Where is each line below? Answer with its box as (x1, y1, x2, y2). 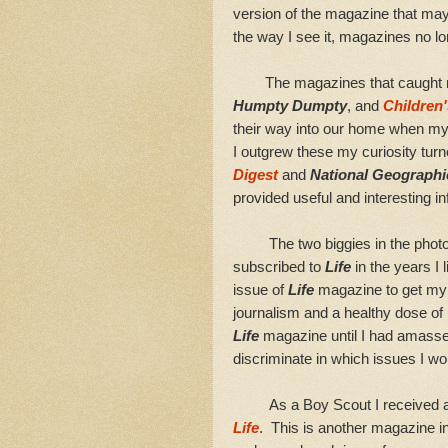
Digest (233, 166, 278, 184)
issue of (233, 281, 288, 299)
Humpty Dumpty (233, 97, 347, 115)
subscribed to (233, 258, 325, 276)
